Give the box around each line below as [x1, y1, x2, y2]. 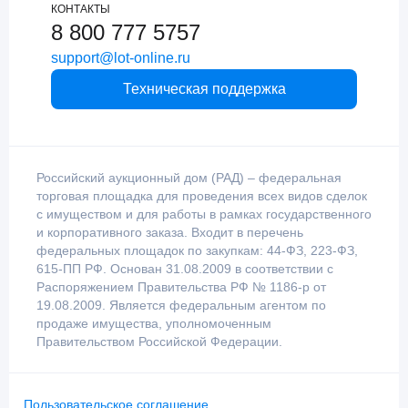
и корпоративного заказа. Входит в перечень [36, 225, 303, 240]
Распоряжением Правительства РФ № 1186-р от [36, 280, 326, 295]
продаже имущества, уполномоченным [36, 316, 271, 331]
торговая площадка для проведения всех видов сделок [36, 189, 367, 204]
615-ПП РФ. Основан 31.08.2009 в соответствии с [36, 261, 333, 277]
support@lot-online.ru [51, 50, 190, 66]
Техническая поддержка [122, 81, 286, 97]
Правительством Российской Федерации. [36, 334, 282, 350]
